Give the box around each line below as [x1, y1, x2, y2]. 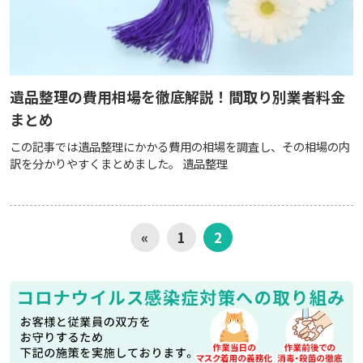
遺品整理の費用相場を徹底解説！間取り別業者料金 [9, 85, 345, 107]
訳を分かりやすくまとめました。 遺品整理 [9, 154, 228, 172]
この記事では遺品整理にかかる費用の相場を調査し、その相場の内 [9, 137, 350, 155]
